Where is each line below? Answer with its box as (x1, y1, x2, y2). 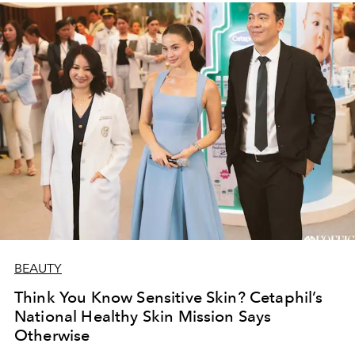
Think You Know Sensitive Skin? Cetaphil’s (14, 287, 323, 307)
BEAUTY (14, 260, 62, 276)
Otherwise (14, 325, 90, 345)
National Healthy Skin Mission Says (14, 306, 272, 326)
